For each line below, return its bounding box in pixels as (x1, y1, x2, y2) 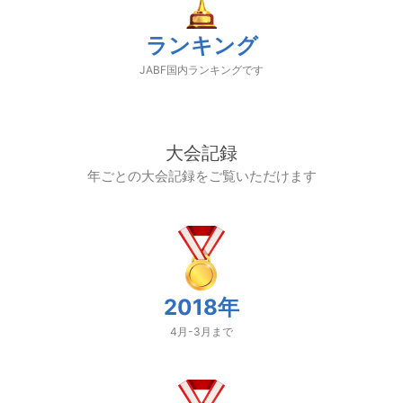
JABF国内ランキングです (139, 63, 264, 76)
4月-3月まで (170, 325, 233, 338)
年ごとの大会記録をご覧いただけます (86, 167, 317, 184)
